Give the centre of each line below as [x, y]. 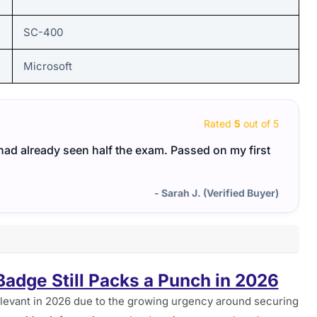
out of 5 [260, 123]
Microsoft [48, 66]
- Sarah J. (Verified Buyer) [217, 193]
